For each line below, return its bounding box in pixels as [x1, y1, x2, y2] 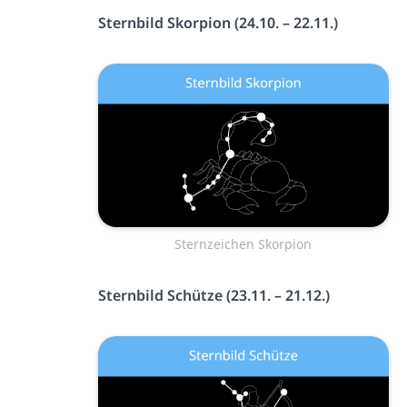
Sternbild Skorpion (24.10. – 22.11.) [97, 12, 338, 33]
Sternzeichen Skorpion [174, 234, 313, 253]
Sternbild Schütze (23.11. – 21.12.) [97, 284, 330, 305]
